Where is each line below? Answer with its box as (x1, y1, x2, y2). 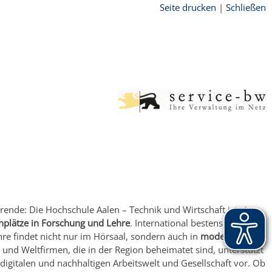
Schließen (226, 1, 266, 13)
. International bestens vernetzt (130, 216, 259, 229)
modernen (200, 229, 244, 242)
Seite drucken (160, 1, 216, 13)
